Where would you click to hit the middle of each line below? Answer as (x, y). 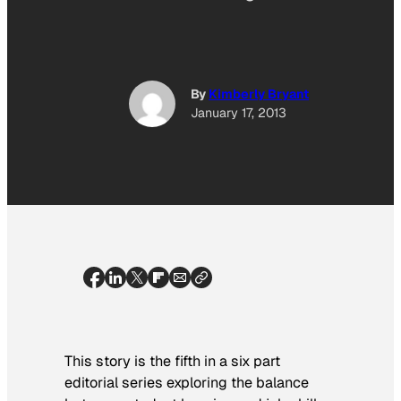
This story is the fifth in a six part (172, 361)
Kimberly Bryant (259, 94)
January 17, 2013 (239, 113)
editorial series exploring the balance (187, 382)
